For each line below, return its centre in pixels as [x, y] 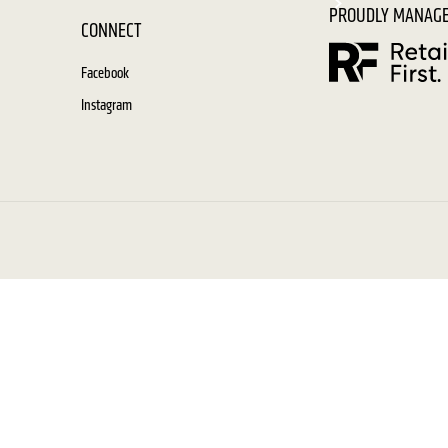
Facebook [105, 72]
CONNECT [111, 30]
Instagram [107, 104]
